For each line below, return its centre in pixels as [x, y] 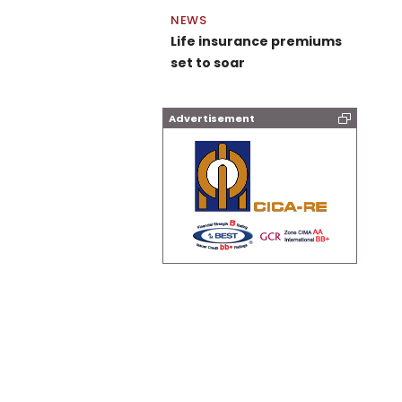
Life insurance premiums [256, 41]
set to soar [208, 63]
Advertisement [212, 118]
